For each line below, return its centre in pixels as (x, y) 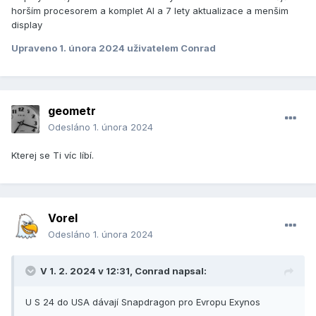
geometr (72, 111)
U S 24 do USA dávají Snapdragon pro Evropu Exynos (143, 302)
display (28, 25)
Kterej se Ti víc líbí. (53, 156)
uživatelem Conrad (171, 48)
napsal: (188, 271)
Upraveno (35, 48)
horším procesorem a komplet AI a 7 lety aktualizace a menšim (150, 11)
